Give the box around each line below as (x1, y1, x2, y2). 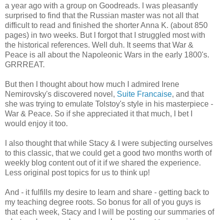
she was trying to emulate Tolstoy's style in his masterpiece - (5, 100, 213, 109)
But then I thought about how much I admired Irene (5, 80, 179, 89)
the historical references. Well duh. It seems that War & (5, 41, 193, 50)
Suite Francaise (117, 90, 172, 99)
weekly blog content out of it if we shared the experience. (5, 159, 201, 167)
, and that (172, 90, 204, 99)
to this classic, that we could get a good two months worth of (5, 149, 212, 158)
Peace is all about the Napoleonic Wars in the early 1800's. (5, 51, 209, 59)
